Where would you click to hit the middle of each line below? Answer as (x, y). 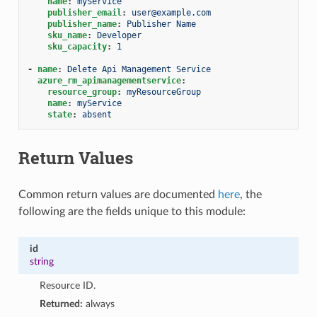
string (41, 261)
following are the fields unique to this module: (132, 211)
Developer (119, 35)
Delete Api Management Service (139, 69)
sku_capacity (77, 46)
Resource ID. (68, 285)
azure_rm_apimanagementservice (109, 80)
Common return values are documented (118, 194)
